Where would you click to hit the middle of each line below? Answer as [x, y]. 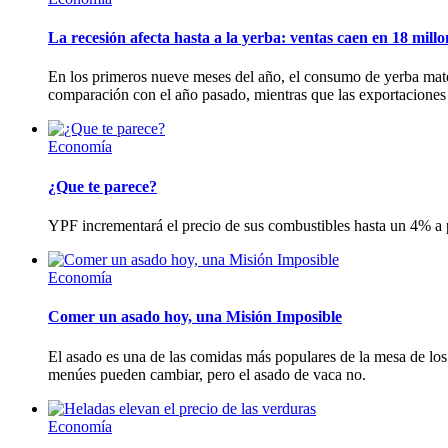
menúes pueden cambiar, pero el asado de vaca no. [207, 374]
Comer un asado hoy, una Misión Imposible [195, 317]
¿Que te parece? [102, 186]
